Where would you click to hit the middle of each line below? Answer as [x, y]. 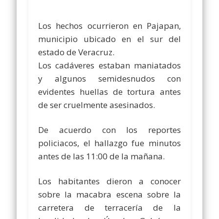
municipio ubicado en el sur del [109, 39]
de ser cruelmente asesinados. [97, 105]
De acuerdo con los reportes [109, 130]
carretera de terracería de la [109, 207]
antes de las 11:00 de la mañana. [102, 156]
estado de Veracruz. [77, 52]
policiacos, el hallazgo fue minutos [109, 143]
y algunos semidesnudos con [109, 78]
